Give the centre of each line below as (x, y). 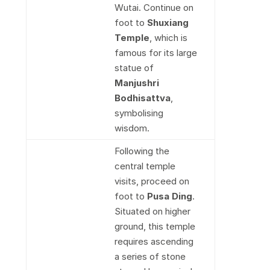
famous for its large (155, 53)
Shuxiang (168, 23)
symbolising (139, 113)
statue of (134, 68)
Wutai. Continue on (154, 8)
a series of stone (150, 256)
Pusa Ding (169, 196)
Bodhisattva (142, 98)
